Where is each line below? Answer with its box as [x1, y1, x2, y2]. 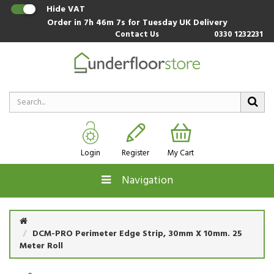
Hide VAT [46, 2, 85, 17]
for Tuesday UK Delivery [128, 16, 227, 30]
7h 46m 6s [84, 16, 128, 30]
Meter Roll [20, 239, 63, 253]
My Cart [168, 147, 194, 160]
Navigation [110, 172, 173, 190]
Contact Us [114, 28, 159, 41]
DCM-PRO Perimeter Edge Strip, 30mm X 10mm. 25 [32, 227, 242, 241]
